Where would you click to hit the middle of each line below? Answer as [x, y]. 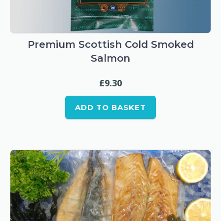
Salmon [110, 58]
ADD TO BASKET [110, 107]
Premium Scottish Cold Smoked [110, 44]
